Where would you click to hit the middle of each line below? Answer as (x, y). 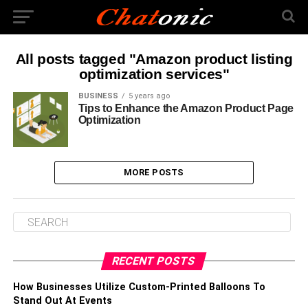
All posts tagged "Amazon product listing (154, 59)
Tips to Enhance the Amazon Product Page (186, 108)
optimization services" (154, 74)
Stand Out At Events (62, 301)
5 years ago (149, 96)
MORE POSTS (154, 172)
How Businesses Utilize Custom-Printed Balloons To (139, 287)
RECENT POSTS (154, 261)
